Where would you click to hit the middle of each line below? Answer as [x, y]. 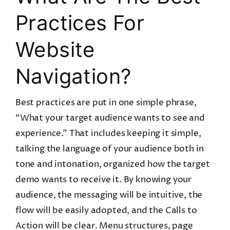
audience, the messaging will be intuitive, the [109, 195]
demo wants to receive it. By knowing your [103, 179]
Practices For [80, 23]
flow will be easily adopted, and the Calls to [106, 210]
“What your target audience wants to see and [110, 118]
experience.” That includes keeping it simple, [108, 133]
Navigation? [73, 76]
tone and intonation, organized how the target [112, 164]
